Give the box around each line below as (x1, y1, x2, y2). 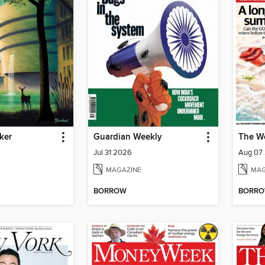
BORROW (93, 186, 127, 197)
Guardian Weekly (93, 131, 162, 143)
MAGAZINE (106, 165, 141, 174)
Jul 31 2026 (93, 147, 132, 157)
